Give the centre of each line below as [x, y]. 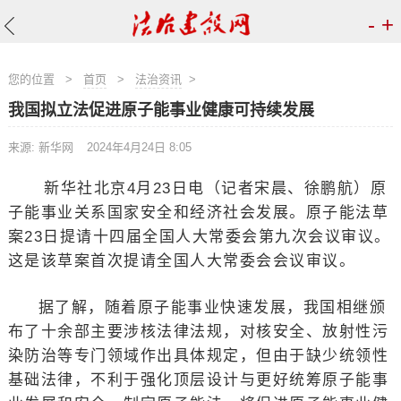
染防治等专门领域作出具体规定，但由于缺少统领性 [198, 356]
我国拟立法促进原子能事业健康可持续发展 [161, 110]
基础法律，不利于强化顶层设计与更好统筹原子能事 [198, 380]
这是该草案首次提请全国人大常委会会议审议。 [182, 261]
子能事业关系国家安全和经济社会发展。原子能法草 [198, 213]
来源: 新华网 [40, 147]
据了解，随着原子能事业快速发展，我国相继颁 [212, 307]
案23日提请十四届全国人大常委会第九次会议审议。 [199, 237]
